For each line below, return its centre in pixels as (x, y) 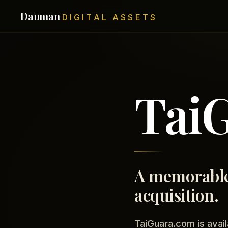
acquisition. (177, 195)
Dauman (40, 16)
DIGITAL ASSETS (110, 17)
